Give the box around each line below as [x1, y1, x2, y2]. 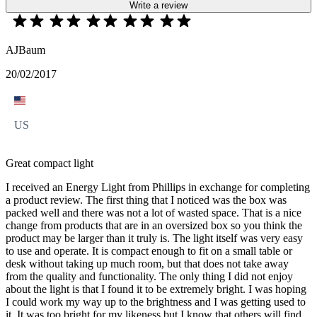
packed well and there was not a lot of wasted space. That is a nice [6, 207, 301, 219]
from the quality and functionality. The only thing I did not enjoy [6, 270, 293, 283]
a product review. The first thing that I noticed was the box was [6, 194, 287, 207]
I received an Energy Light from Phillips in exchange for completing [6, 181, 310, 194]
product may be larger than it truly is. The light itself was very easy [6, 232, 303, 245]
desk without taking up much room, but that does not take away [6, 258, 289, 270]
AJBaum [6, 44, 45, 57]
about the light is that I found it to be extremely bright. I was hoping [6, 283, 306, 296]
